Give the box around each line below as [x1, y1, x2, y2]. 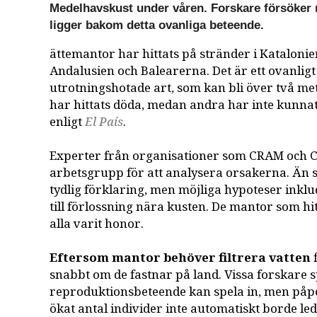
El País [85, 113, 124, 131]
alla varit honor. [50, 214, 144, 233]
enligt [50, 113, 86, 131]
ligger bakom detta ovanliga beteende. [50, 18, 265, 32]
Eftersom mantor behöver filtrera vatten [50, 248, 311, 267]
